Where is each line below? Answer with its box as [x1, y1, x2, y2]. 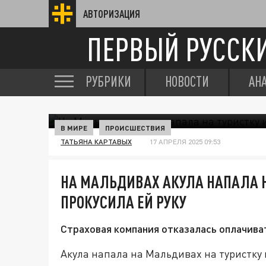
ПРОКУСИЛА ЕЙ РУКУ [61, 192, 186, 212]
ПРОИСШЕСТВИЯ [105, 123, 165, 132]
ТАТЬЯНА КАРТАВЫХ [61, 137, 132, 146]
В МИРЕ [61, 123, 87, 132]
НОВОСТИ [165, 73, 209, 90]
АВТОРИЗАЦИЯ [83, 8, 140, 20]
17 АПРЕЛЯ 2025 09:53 [150, 137, 220, 146]
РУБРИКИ [85, 73, 131, 90]
